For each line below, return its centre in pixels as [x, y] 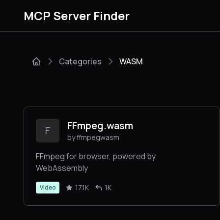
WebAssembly [62, 168]
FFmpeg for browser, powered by [96, 156]
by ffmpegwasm [93, 137]
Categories [80, 61]
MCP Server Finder [77, 15]
